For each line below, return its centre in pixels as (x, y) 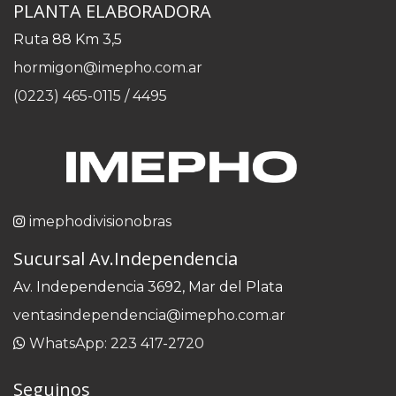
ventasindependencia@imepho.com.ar (149, 315)
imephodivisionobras (100, 221)
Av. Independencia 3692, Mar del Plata (148, 286)
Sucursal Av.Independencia (126, 258)
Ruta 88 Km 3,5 (68, 40)
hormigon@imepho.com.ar (108, 68)
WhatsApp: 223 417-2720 (117, 343)
